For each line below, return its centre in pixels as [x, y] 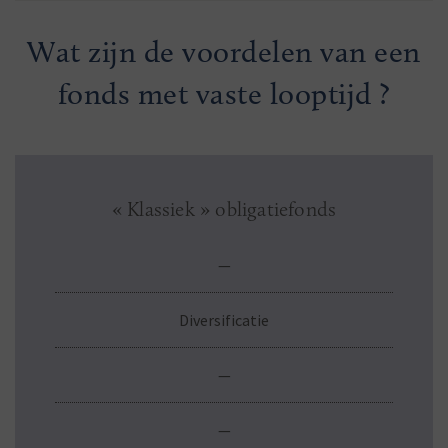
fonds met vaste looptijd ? [224, 94]
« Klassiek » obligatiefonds [224, 209]
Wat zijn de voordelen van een [224, 52]
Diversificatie [224, 320]
